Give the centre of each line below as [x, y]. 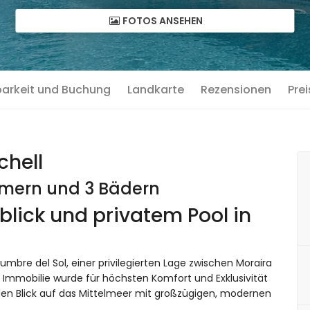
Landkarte [156, 90]
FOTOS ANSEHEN [162, 20]
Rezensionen [236, 90]
